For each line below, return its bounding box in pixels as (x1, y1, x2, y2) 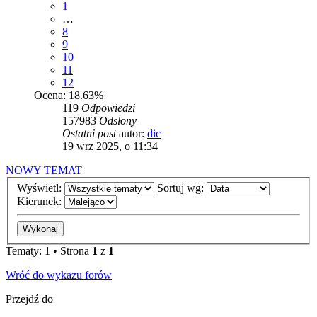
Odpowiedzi (81, 101, 135, 114)
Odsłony (99, 114, 137, 127)
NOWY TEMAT (6, 163, 82, 176)
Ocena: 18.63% (34, 88, 103, 101)
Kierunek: (17, 195, 64, 208)
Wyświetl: (17, 182, 64, 195)
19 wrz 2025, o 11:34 (62, 139, 158, 152)
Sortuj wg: (157, 182, 207, 195)
